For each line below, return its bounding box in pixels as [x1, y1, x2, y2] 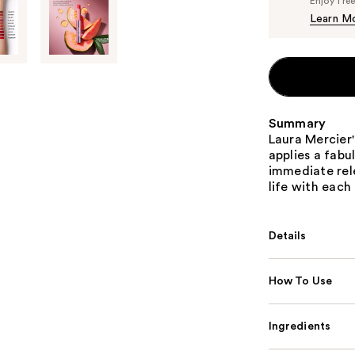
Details [268, 231, 307, 242]
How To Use [268, 276, 333, 288]
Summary [268, 117, 326, 131]
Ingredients [268, 321, 331, 333]
